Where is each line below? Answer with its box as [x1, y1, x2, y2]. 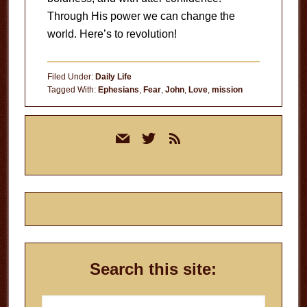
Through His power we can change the [47, 10, 235, 22]
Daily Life [95, 72, 132, 82]
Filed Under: [47, 72, 95, 82]
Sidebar [23, 132, 81, 154]
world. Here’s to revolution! [47, 28, 177, 40]
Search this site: [90, 260, 217, 279]
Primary [23, 113, 88, 135]
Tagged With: [47, 85, 98, 95]
